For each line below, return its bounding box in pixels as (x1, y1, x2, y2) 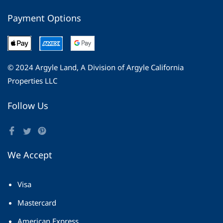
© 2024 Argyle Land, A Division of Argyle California (7, 62, 184, 72)
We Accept (7, 149, 52, 161)
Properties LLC (7, 76, 57, 86)
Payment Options (7, 12, 81, 24)
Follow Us (7, 100, 48, 111)
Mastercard (17, 198, 56, 208)
